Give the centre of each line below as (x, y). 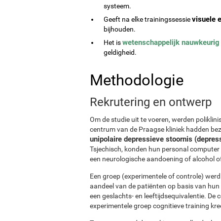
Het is (113, 42)
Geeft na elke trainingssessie (148, 19)
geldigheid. (120, 52)
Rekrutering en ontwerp (151, 102)
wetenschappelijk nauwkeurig (171, 42)
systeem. (117, 6)
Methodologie (137, 80)
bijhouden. (120, 29)
